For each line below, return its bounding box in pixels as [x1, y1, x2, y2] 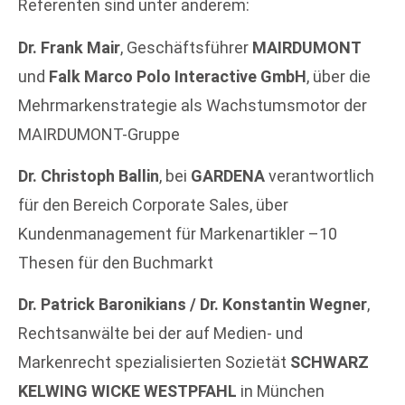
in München [240, 381, 325, 401]
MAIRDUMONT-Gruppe [18, 124, 180, 144]
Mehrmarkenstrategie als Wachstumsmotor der [18, 95, 367, 115]
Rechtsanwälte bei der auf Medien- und [18, 324, 303, 344]
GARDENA [191, 165, 268, 185]
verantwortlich [268, 165, 374, 185]
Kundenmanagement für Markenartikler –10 [18, 223, 337, 243]
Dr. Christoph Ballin [18, 165, 159, 185]
